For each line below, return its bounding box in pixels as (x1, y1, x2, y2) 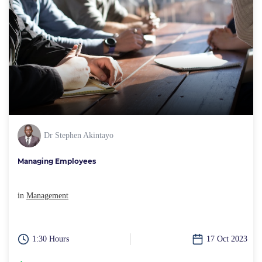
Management (26, 191, 68, 201)
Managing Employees (18, 157, 96, 166)
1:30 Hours (32, 235, 69, 244)
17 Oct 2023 (206, 235, 247, 244)
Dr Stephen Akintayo (44, 131, 113, 140)
